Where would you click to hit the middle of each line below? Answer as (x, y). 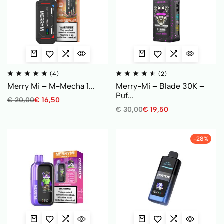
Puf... (125, 96)
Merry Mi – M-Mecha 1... (51, 86)
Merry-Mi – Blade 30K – (160, 86)
